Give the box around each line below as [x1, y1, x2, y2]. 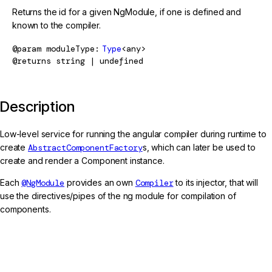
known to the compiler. [12, 19, 101, 30]
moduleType [46, 42, 95, 54]
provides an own [64, 177, 135, 188]
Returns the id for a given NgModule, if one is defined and [12, 6, 241, 17]
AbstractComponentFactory [28, 141, 143, 153]
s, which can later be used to [142, 141, 256, 152]
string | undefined [56, 55, 143, 66]
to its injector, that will [173, 177, 258, 188]
